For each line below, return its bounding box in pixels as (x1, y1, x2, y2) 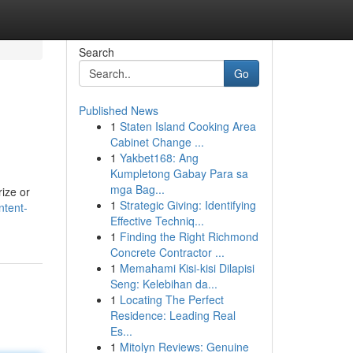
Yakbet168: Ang (119, 150, 199, 165)
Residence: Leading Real (110, 307, 236, 323)
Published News (78, 102, 158, 118)
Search (78, 44, 114, 60)
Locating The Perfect (119, 292, 224, 307)
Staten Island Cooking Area (119, 118, 256, 134)
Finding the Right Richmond (119, 229, 258, 244)
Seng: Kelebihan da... (110, 276, 217, 292)
